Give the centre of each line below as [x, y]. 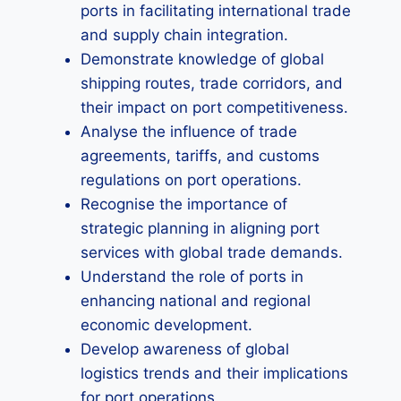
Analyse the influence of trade [189, 132]
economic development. [166, 325]
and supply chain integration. [184, 35]
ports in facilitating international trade [216, 11]
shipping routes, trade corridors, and [212, 83]
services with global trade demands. [212, 252]
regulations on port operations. [191, 180]
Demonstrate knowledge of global [202, 59]
